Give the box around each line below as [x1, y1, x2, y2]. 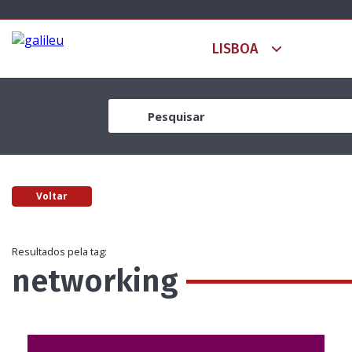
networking [12, 262, 178, 300]
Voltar [36, 189, 68, 203]
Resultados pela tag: [12, 244, 107, 258]
